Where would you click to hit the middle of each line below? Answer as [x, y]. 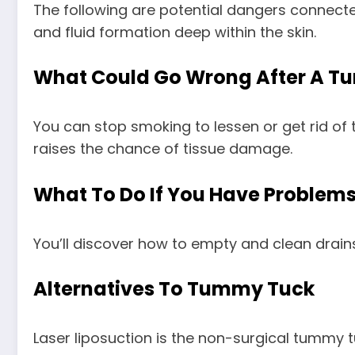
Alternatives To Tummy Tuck [174, 289]
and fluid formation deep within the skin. [175, 32]
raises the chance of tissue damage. [163, 149]
